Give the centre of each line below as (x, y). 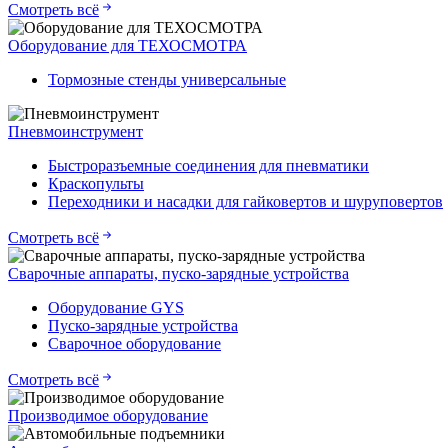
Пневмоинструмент (75, 132)
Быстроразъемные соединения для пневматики (208, 166)
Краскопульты (96, 184)
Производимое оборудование (108, 416)
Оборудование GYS (116, 308)
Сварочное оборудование (134, 344)
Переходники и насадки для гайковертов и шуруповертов (245, 202)
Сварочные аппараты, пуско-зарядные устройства (178, 274)
